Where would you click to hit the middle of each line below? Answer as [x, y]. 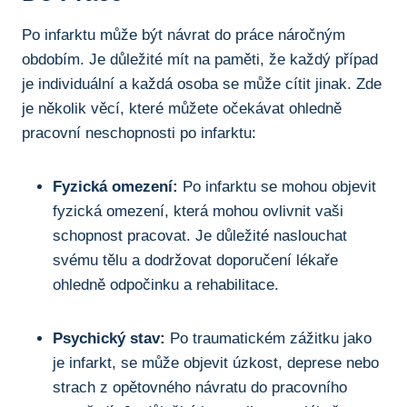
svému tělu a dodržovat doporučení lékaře [195, 260]
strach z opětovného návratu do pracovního [200, 387]
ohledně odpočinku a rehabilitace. [166, 284]
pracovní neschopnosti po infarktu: [139, 133]
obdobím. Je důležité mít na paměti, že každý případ [200, 59]
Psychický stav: [109, 338]
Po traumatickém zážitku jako [268, 338]
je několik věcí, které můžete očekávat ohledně [182, 108]
